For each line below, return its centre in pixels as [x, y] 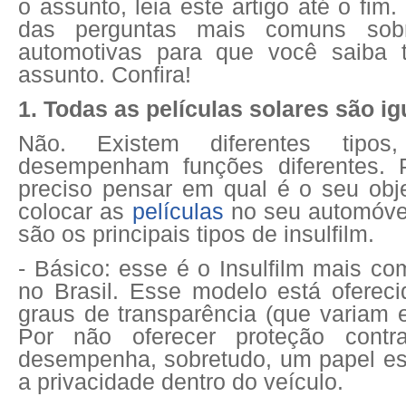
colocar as [75, 211]
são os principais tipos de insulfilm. [196, 234]
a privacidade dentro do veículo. [181, 382]
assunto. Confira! [105, 74]
